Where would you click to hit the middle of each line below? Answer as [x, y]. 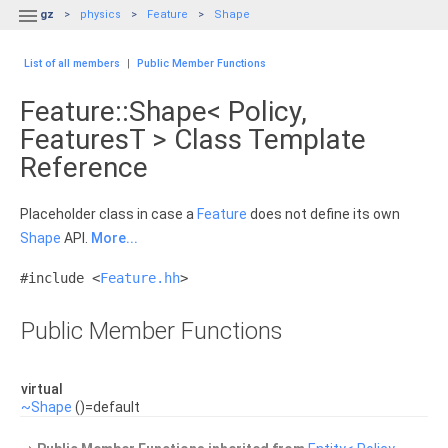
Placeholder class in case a [108, 214]
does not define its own [323, 214]
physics [100, 14]
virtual [43, 389]
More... [114, 238]
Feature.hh [140, 278]
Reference [84, 167]
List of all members [72, 63]
